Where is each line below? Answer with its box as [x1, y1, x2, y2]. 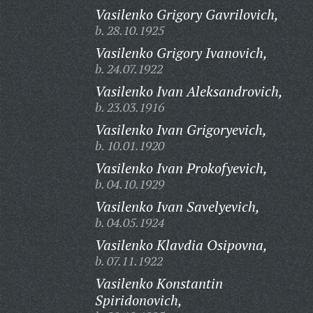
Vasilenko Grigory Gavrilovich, [94, 5, 279, 24]
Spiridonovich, [94, 291, 182, 310]
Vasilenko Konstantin [94, 274, 223, 293]
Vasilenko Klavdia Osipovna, [94, 235, 268, 254]
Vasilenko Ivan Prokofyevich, [94, 159, 268, 177]
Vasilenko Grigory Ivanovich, [94, 43, 268, 62]
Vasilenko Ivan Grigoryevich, [94, 120, 267, 139]
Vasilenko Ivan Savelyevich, [94, 197, 260, 216]
